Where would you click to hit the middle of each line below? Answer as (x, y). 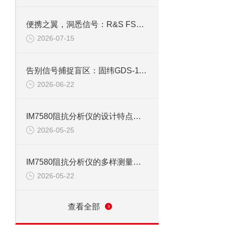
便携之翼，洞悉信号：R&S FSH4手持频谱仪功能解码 (140, 25)
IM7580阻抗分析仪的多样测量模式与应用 (137, 162)
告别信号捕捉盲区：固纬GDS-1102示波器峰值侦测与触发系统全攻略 (143, 70)
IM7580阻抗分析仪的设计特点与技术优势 (137, 116)
